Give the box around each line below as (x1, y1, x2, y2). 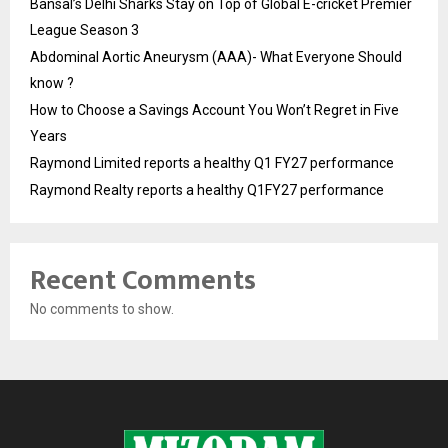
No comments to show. (30, 301, 174, 318)
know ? (30, 75, 74, 92)
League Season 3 (30, 22, 139, 39)
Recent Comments (30, 257, 256, 305)
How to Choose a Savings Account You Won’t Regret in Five (30, 102, 399, 119)
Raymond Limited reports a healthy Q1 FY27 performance (30, 155, 394, 172)
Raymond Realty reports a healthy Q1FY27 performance (30, 182, 384, 199)
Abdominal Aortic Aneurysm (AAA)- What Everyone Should (30, 49, 402, 66)
